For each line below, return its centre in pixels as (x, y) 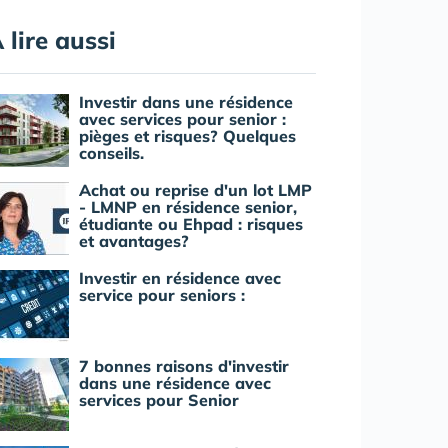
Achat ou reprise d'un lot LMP (195, 190)
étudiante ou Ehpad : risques (191, 224)
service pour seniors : (162, 295)
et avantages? (134, 241)
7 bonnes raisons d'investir (184, 366)
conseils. (111, 153)
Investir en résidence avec (180, 278)
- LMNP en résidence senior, (188, 207)
